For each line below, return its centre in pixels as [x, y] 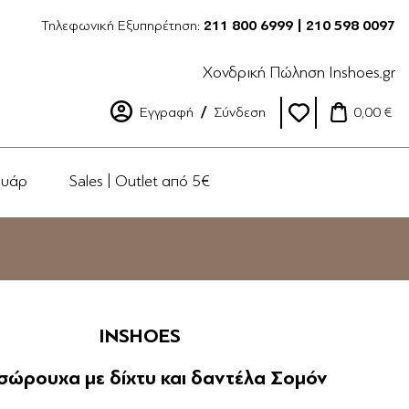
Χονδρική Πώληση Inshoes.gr [299, 72]
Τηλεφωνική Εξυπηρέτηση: [122, 26]
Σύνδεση [240, 112]
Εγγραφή [167, 112]
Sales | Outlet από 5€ [140, 181]
